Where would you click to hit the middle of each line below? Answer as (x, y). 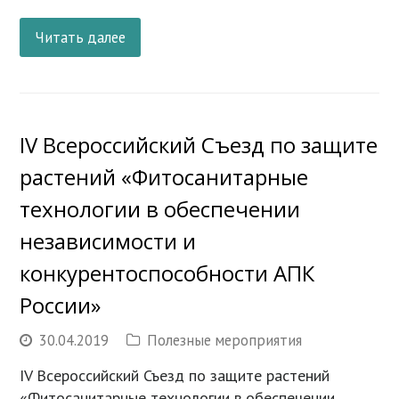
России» (61, 305)
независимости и (108, 240)
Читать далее (81, 37)
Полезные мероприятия (225, 340)
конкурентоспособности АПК (167, 273)
